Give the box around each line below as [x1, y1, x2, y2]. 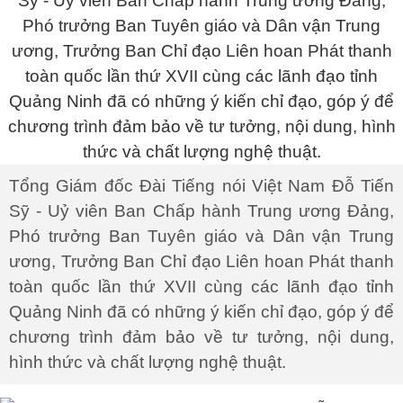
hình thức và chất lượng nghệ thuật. [9, 353, 286, 372]
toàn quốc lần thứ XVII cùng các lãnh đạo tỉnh [9, 277, 394, 296]
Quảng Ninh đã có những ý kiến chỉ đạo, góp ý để [9, 302, 394, 321]
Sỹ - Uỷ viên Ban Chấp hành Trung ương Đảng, [9, 201, 394, 220]
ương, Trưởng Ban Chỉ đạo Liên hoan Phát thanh [9, 252, 394, 271]
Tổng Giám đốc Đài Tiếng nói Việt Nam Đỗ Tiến [9, 176, 394, 195]
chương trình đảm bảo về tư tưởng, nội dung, [9, 327, 394, 346]
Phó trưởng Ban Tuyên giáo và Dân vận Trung [9, 227, 394, 246]
